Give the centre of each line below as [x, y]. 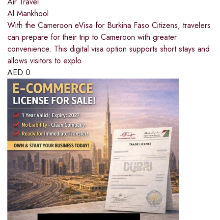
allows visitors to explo [44, 61]
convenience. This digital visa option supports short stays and [109, 49]
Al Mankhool [28, 14]
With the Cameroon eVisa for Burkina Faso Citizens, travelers [109, 26]
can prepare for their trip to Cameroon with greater [92, 37]
